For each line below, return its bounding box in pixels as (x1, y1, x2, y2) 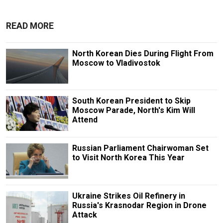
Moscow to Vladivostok (72, 58, 160, 68)
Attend (72, 115, 98, 125)
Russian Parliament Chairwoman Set (72, 143, 209, 153)
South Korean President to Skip (72, 96, 191, 106)
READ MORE (6, 21, 54, 31)
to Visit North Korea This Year (72, 153, 185, 163)
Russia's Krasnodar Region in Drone (72, 200, 207, 210)
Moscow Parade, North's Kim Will (72, 106, 195, 115)
